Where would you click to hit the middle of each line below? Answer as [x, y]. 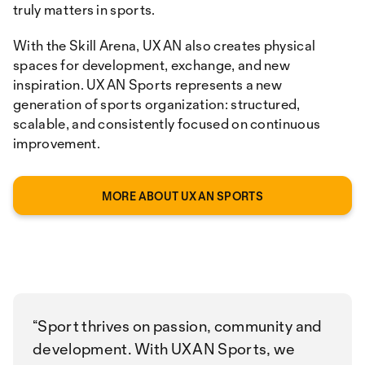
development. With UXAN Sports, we [164, 349]
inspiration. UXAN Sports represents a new [148, 84]
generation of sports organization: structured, [157, 104]
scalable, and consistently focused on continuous [167, 123]
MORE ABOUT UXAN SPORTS [182, 196]
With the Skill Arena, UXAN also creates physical [165, 45]
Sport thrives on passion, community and [180, 326]
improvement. [57, 143]
